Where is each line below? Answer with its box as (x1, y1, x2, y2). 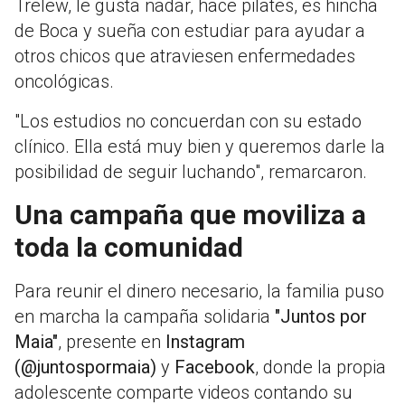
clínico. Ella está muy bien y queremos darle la (14, 136, 385, 158)
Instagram (165, 331, 245, 353)
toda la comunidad (14, 231, 243, 264)
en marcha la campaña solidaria (14, 306, 275, 328)
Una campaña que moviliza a (14, 199, 366, 231)
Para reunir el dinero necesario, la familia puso (14, 280, 384, 303)
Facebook (174, 356, 255, 379)
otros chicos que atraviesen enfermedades (14, 45, 355, 68)
